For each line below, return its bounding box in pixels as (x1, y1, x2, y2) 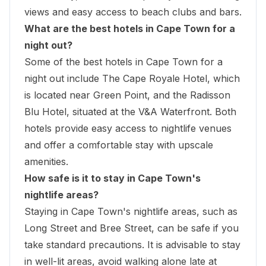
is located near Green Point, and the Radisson (24, 88, 230, 101)
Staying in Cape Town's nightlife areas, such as (24, 205, 237, 217)
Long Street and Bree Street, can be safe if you (24, 221, 239, 234)
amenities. (24, 155, 68, 167)
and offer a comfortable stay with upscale (24, 138, 213, 151)
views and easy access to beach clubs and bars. (24, 5, 242, 18)
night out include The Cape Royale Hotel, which (24, 72, 240, 84)
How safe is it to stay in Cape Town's (24, 172, 201, 184)
